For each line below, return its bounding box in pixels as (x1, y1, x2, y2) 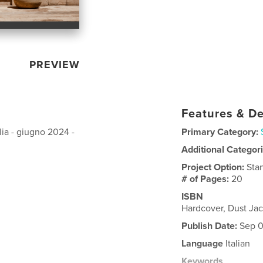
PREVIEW (29, 58, 80, 71)
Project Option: (181, 161, 247, 173)
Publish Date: (181, 220, 238, 232)
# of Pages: (181, 173, 232, 185)
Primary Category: (181, 126, 259, 138)
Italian (223, 237, 251, 249)
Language (181, 237, 224, 249)
